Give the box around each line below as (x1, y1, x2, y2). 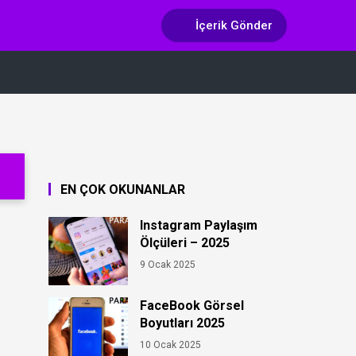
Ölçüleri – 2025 (140, 235, 230, 250)
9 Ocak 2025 (140, 259, 195, 270)
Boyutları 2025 (140, 315, 225, 331)
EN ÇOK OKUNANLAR (60, 182, 185, 197)
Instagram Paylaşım (140, 218, 257, 233)
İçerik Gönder (195, 18, 273, 33)
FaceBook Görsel (140, 298, 244, 313)
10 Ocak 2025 (140, 339, 201, 350)
